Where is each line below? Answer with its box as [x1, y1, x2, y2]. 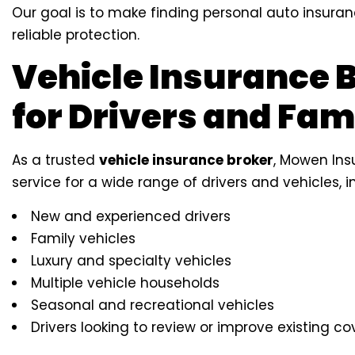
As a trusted [12, 151, 99, 170]
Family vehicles [31, 229, 136, 249]
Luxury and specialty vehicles [31, 251, 231, 271]
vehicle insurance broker [99, 151, 273, 170]
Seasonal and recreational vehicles [31, 296, 274, 315]
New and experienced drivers [31, 207, 231, 227]
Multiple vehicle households [31, 273, 219, 293]
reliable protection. [12, 25, 139, 45]
